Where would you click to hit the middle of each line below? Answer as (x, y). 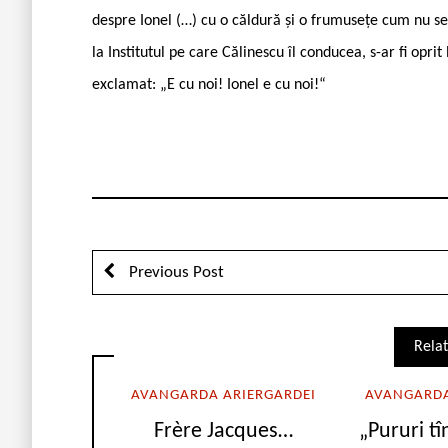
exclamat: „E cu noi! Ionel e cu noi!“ (209, 84)
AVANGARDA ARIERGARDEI (223, 395)
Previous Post (174, 272)
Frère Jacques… (223, 432)
